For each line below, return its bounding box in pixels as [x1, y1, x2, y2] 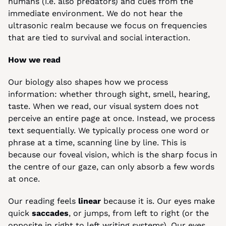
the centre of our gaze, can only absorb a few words [8, 162, 214, 172]
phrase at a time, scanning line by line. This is [8, 138, 186, 147]
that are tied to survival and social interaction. [8, 33, 190, 42]
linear [78, 196, 101, 206]
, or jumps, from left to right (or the [69, 208, 209, 218]
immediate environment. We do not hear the [8, 9, 183, 18]
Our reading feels [8, 196, 78, 206]
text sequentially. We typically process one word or [8, 126, 209, 135]
